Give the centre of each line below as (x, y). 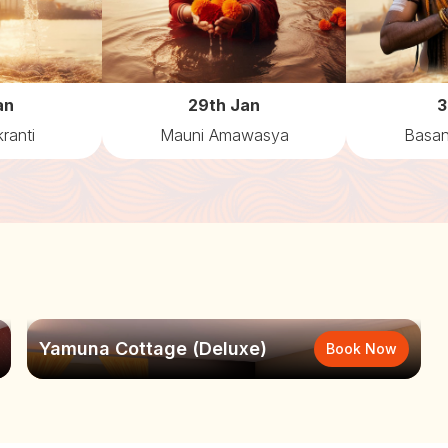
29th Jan (224, 105)
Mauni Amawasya (224, 135)
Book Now (362, 349)
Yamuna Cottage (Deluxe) (152, 349)
